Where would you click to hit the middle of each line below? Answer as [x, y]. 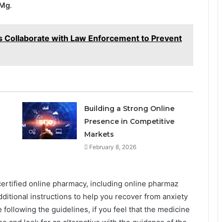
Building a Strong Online [129, 109]
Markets [99, 135]
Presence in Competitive [129, 122]
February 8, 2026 [112, 147]
